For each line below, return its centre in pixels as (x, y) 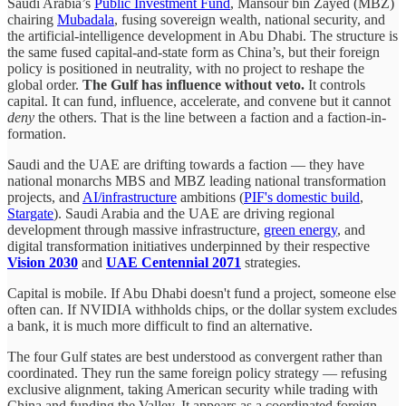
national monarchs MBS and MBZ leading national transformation (197, 181)
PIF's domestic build (302, 198)
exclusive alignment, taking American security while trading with (193, 390)
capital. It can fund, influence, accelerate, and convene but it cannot (199, 101)
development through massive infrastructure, (135, 230)
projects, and (45, 198)
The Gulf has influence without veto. (193, 85)
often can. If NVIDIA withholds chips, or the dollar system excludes (202, 310)
